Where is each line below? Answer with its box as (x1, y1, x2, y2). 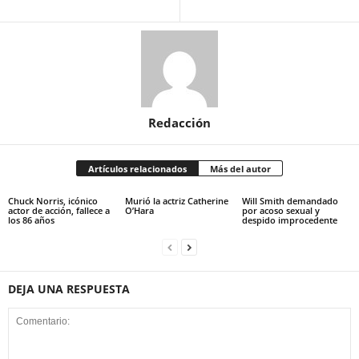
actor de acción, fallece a (8, 204, 110, 216)
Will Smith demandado (241, 195, 338, 207)
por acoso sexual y (241, 204, 320, 216)
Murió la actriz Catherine (124, 195, 228, 207)
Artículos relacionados (88, 163, 187, 175)
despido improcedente (241, 214, 337, 226)
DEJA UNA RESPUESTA (8, 281, 130, 296)
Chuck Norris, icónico (8, 195, 98, 207)
